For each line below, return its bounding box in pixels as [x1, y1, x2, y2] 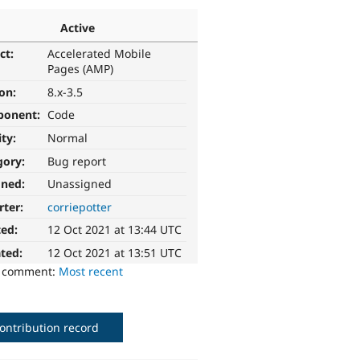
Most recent [59, 264, 124, 280]
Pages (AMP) [47, 61, 114, 77]
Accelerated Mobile [47, 46, 152, 62]
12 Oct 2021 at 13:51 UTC [47, 245, 182, 261]
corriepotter [47, 198, 112, 215]
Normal [47, 130, 88, 146]
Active [59, 19, 95, 35]
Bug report [47, 153, 107, 169]
